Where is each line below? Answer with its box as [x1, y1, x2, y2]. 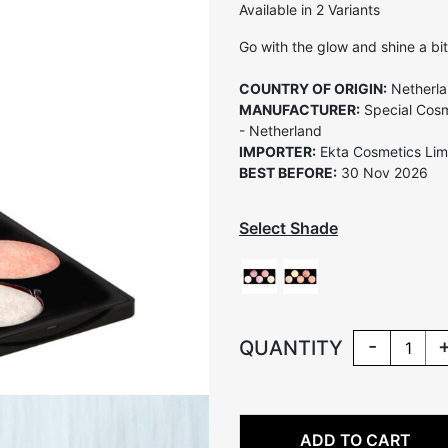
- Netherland [239, 121, 322, 139]
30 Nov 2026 [337, 163, 428, 181]
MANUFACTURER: [239, 100, 360, 118]
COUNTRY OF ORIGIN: [239, 79, 387, 97]
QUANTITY [239, 335, 343, 360]
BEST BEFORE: [239, 163, 337, 181]
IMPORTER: [239, 142, 316, 160]
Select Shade [239, 217, 338, 238]
